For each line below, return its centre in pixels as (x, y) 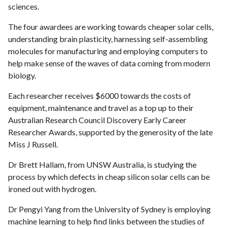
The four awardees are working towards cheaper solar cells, (111, 26)
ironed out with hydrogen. (52, 188)
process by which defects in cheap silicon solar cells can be (109, 176)
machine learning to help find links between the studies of (106, 221)
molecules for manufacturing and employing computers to (108, 51)
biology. (22, 75)
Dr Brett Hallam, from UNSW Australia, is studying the (102, 164)
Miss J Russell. (33, 144)
